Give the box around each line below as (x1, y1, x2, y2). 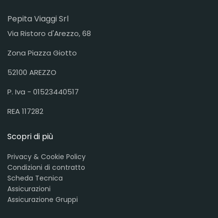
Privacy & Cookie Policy (7, 151, 86, 162)
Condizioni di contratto (7, 162, 85, 172)
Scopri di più (7, 130, 53, 142)
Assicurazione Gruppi (7, 194, 78, 204)
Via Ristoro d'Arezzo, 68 (7, 28, 91, 38)
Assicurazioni (7, 183, 51, 194)
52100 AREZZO (7, 67, 56, 77)
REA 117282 (7, 106, 43, 116)
